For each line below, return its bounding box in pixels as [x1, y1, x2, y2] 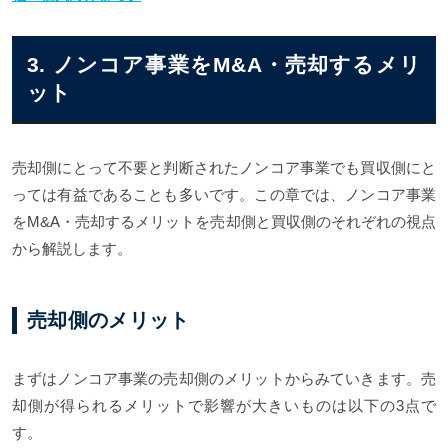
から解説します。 [12, 240, 132, 258]
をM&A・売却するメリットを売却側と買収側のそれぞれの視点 [12, 213, 436, 231]
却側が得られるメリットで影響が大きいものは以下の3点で [12, 397, 436, 415]
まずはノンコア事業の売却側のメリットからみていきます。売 [12, 370, 436, 388]
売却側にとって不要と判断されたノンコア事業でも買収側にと [12, 159, 436, 177]
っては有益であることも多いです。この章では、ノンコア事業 [12, 186, 436, 204]
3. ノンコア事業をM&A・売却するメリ [27, 53, 421, 77]
